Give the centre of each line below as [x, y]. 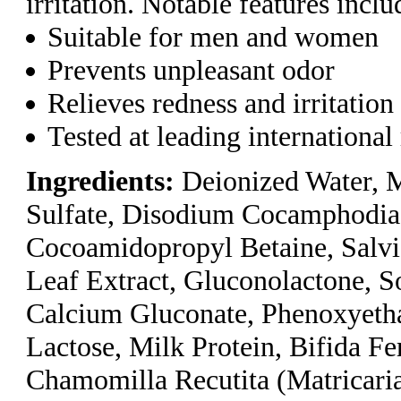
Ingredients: [100, 181]
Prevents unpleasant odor [192, 70]
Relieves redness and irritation [221, 103]
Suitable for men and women [213, 37]
